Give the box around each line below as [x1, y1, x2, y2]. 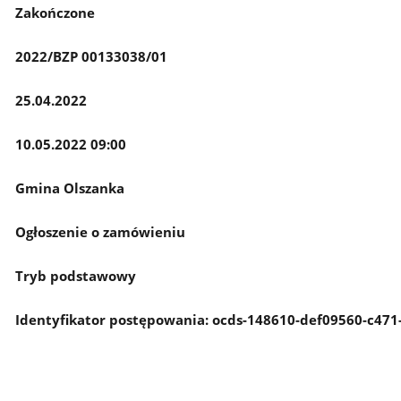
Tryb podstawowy [14, 266, 136, 285]
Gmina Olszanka [14, 178, 124, 197]
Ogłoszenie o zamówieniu [14, 222, 185, 241]
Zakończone [14, 3, 95, 21]
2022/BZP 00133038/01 [14, 47, 167, 65]
